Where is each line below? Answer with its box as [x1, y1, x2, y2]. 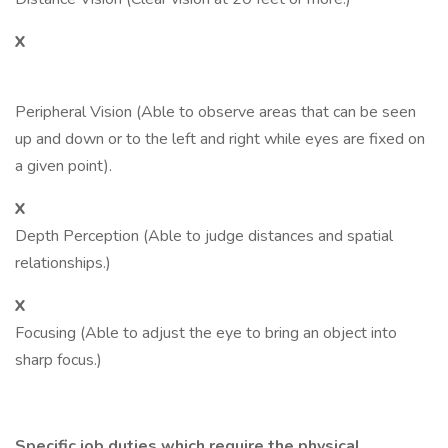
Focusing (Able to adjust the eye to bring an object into [15, 322, 397, 344]
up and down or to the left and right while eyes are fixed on [15, 128, 425, 150]
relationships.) [15, 252, 111, 274]
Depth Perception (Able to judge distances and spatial [15, 225, 393, 247]
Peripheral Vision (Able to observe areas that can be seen [15, 101, 416, 123]
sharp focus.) [15, 349, 102, 371]
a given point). [15, 155, 112, 177]
